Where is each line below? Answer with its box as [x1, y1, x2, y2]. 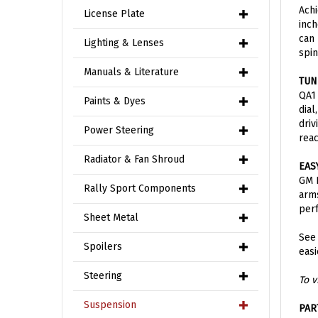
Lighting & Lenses [84, 37, 164, 49]
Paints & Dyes [84, 95, 146, 107]
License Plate [84, 8, 145, 20]
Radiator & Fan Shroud [84, 153, 185, 165]
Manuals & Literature [84, 66, 179, 78]
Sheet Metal [84, 212, 138, 224]
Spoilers [84, 241, 122, 253]
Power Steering [84, 124, 154, 136]
